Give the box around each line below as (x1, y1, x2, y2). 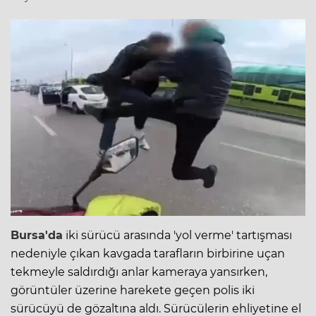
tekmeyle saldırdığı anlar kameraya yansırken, (11, 265, 267, 279)
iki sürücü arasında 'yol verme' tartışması (63, 228, 292, 242)
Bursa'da (11, 228, 63, 242)
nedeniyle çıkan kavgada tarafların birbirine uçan (11, 246, 285, 260)
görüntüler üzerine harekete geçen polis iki (11, 283, 255, 297)
